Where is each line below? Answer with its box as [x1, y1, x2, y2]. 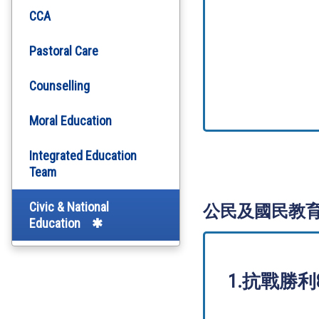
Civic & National [29, 199, 109, 214]
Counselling [29, 78, 90, 93]
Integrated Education [29, 148, 137, 163]
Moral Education [29, 113, 112, 128]
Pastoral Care [29, 43, 98, 58]
